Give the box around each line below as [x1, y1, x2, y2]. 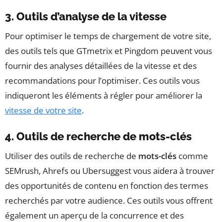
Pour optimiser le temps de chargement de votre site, [5, 30, 211, 42]
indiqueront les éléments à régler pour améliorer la [5, 90, 202, 102]
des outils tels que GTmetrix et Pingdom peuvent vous [5, 45, 212, 57]
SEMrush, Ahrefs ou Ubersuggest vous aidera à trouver [5, 165, 215, 177]
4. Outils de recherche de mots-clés [5, 130, 192, 143]
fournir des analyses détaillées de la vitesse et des [5, 60, 197, 72]
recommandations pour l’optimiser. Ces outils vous [5, 75, 200, 87]
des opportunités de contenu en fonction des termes [5, 180, 208, 192]
